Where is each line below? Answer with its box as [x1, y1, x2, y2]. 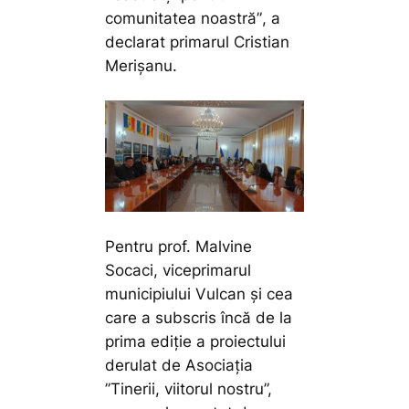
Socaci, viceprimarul [105, 261, 252, 280]
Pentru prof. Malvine [105, 237, 253, 257]
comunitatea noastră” [105, 9, 263, 28]
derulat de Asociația [105, 356, 254, 375]
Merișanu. [105, 57, 178, 76]
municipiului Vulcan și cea [105, 285, 294, 304]
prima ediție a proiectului [105, 332, 287, 351]
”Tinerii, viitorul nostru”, [105, 380, 273, 399]
